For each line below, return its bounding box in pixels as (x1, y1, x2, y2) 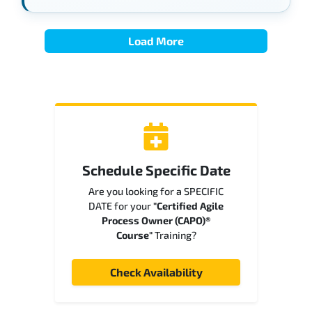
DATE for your (88, 200, 153, 212)
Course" (116, 229, 153, 242)
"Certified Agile (153, 200, 224, 212)
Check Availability (109, 265, 203, 279)
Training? (152, 229, 196, 242)
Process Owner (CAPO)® (101, 214, 211, 227)
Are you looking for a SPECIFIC (88, 185, 224, 198)
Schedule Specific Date (81, 162, 231, 179)
